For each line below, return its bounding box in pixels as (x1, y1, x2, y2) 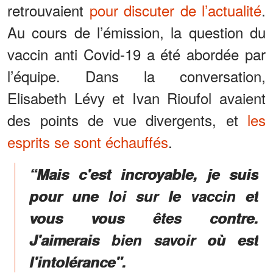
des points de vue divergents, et (7, 108, 238, 130)
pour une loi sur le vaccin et (29, 185, 258, 206)
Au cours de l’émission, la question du (7, 21, 266, 43)
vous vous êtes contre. (29, 207, 258, 228)
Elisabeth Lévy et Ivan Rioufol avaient (7, 87, 266, 108)
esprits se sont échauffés (7, 130, 168, 152)
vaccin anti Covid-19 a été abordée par (7, 43, 266, 65)
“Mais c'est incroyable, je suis (29, 163, 258, 184)
